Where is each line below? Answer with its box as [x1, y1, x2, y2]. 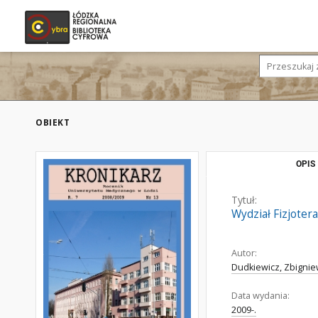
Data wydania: [231, 290, 290, 302]
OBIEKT [35, 116, 70, 128]
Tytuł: [231, 193, 257, 207]
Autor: [231, 247, 257, 259]
